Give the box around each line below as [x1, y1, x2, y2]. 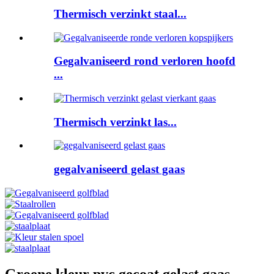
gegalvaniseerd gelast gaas [54, 163, 185, 176]
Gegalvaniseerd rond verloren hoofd [54, 54, 235, 68]
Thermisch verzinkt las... [54, 115, 177, 128]
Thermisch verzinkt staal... [54, 7, 187, 20]
